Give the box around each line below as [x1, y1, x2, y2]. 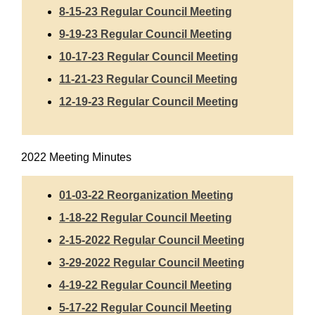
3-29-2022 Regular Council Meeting [59, 257, 245, 269]
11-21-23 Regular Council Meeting [59, 73, 238, 86]
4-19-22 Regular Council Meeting [59, 279, 232, 292]
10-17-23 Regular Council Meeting [59, 51, 238, 63]
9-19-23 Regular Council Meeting [59, 28, 232, 41]
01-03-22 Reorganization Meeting [59, 189, 233, 202]
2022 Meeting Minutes [21, 150, 131, 163]
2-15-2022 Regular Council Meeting [59, 234, 245, 247]
